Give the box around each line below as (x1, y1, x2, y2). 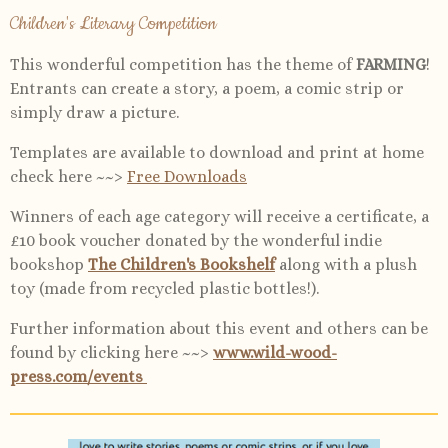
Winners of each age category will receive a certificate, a (10, 206, 429, 226)
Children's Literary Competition (10, 10, 217, 36)
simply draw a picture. (10, 102, 179, 122)
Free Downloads (127, 166, 247, 186)
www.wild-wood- (213, 342, 337, 362)
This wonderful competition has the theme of (10, 54, 356, 74)
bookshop (10, 254, 88, 274)
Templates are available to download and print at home (10, 142, 424, 162)
